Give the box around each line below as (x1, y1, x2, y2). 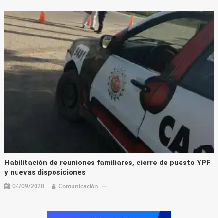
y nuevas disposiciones (4, 168, 86, 177)
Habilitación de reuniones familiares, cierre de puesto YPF (4, 158, 211, 167)
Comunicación (58, 182, 99, 191)
